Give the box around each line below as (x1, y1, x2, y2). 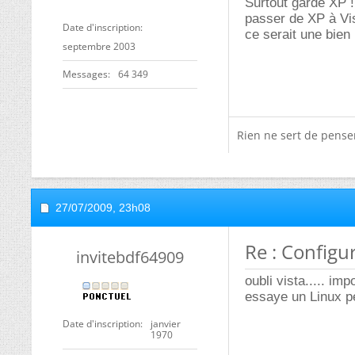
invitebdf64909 (76, 246, 184, 268)
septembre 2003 (63, 40, 136, 53)
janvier (151, 317, 181, 330)
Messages (63, 67, 108, 81)
